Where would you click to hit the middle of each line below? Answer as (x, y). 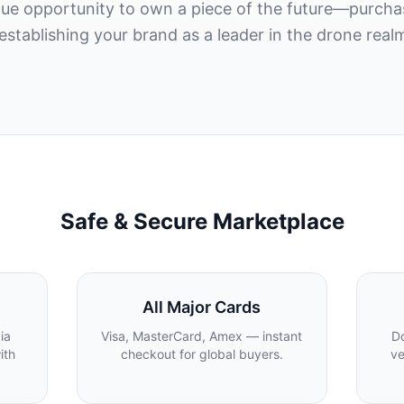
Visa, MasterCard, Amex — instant (202, 336)
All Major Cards (202, 307)
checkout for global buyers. (202, 354)
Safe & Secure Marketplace (202, 221)
